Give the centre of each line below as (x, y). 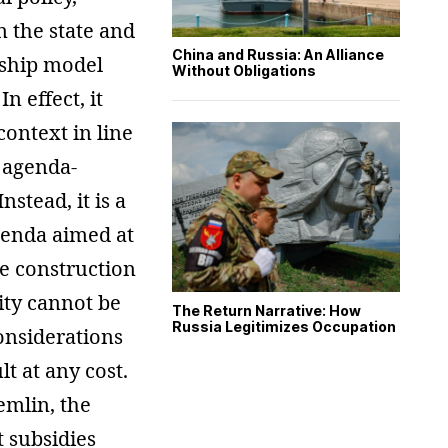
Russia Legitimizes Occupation (284, 326)
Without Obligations (244, 71)
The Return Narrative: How (266, 310)
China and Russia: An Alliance (278, 55)
